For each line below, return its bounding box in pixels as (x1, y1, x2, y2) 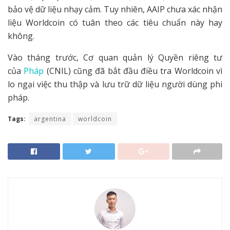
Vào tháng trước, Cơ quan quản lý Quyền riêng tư (8, 51, 222, 63)
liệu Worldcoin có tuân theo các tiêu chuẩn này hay (8, 16, 222, 28)
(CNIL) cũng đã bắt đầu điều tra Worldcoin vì (44, 65, 223, 76)
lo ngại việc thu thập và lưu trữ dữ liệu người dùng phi (8, 78, 222, 90)
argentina (34, 114, 66, 123)
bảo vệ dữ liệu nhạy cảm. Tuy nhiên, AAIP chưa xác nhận (8, 3, 222, 15)
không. (8, 30, 34, 42)
